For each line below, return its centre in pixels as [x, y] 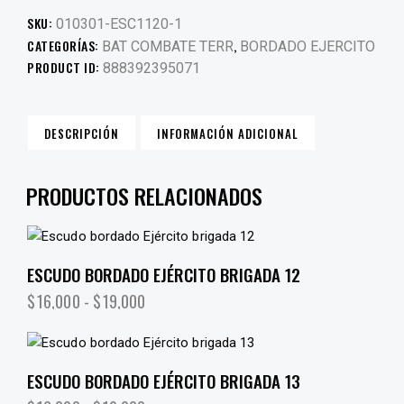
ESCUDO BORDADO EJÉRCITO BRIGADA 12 [164, 274]
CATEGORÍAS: [64, 45]
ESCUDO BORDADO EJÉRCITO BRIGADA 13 [164, 380]
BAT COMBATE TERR [168, 46]
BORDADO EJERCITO [308, 46]
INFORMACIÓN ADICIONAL [228, 133]
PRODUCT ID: [65, 67]
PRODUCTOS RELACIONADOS [144, 195]
